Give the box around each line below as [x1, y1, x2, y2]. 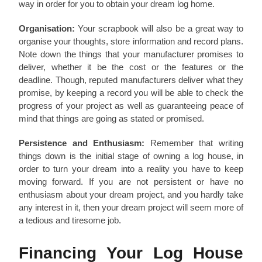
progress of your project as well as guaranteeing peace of [19, 100, 243, 111]
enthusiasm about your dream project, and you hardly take [19, 189, 243, 199]
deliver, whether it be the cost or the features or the [19, 61, 243, 72]
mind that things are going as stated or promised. [19, 113, 204, 123]
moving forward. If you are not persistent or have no [19, 176, 243, 187]
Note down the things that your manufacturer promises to [19, 49, 243, 59]
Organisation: [19, 23, 75, 33]
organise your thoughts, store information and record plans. [19, 36, 243, 46]
